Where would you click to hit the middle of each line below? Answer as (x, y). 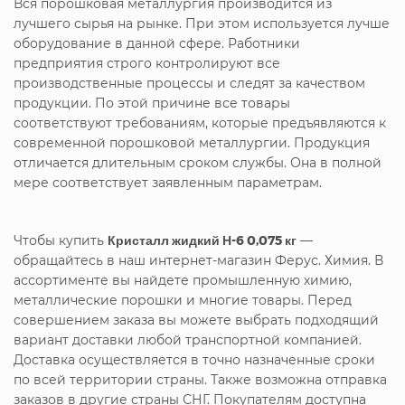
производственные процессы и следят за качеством (189, 83)
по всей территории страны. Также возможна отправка (200, 379)
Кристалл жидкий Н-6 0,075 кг (202, 240)
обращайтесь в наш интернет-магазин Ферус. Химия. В (198, 260)
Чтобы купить (61, 240)
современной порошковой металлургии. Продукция (192, 142)
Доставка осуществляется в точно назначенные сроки (194, 359)
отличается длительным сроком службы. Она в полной (198, 162)
